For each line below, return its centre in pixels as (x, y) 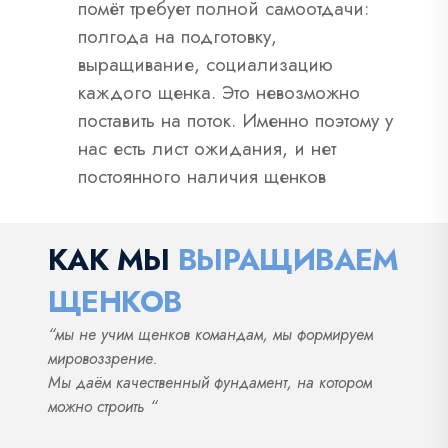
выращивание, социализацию (205, 64)
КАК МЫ (113, 259)
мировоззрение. (103, 358)
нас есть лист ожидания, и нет (207, 148)
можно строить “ (102, 406)
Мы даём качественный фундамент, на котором (210, 382)
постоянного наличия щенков (202, 176)
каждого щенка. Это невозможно (219, 92)
